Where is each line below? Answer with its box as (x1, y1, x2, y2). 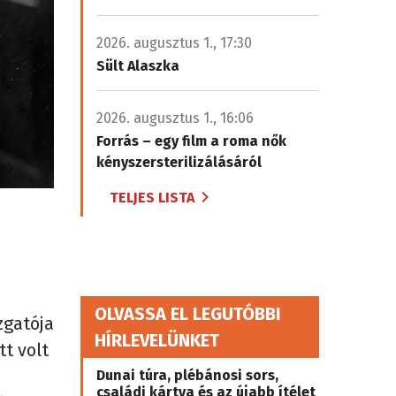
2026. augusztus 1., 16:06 (96, 110, 254, 126)
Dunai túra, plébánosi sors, (96, 367, 278, 384)
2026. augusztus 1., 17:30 (96, 34, 252, 51)
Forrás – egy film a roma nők (96, 133, 286, 149)
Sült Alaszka (96, 57, 179, 74)
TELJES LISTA (110, 188, 194, 206)
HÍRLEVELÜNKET (95, 330, 219, 351)
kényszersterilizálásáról (96, 154, 262, 171)
